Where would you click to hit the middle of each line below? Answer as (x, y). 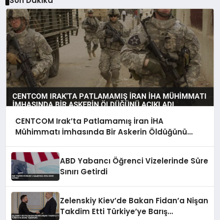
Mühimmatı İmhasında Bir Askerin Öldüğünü (101, 132)
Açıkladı (30, 142)
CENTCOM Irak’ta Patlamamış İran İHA (89, 121)
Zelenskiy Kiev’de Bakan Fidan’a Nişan (134, 201)
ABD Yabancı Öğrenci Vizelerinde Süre (134, 161)
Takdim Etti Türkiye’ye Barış (114, 212)
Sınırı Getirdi (84, 172)
